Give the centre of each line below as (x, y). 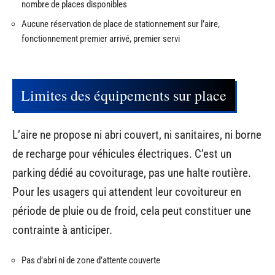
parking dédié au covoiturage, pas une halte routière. (132, 172)
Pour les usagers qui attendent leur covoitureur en (127, 192)
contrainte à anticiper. (62, 230)
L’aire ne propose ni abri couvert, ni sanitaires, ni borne (137, 134)
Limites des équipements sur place (124, 95)
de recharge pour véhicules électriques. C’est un (122, 153)
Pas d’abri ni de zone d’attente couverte (91, 261)
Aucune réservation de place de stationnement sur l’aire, (121, 24)
